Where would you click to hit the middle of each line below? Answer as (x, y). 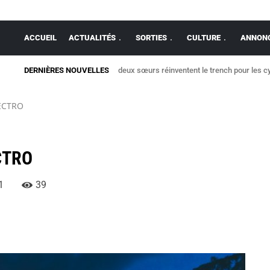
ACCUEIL (40, 38)
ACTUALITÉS (92, 38)
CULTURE (204, 38)
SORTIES (151, 38)
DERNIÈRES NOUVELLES (67, 70)
